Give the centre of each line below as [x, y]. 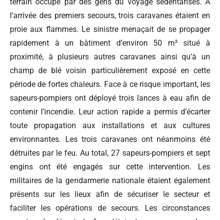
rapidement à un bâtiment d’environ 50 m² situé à [110, 43]
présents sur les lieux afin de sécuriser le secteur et [110, 194]
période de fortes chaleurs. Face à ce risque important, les [110, 84]
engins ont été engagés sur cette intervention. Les [110, 167]
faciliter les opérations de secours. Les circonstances [110, 208]
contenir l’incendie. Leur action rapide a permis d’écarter [110, 112]
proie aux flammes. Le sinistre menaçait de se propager [110, 29]
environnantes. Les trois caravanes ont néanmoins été [110, 139]
